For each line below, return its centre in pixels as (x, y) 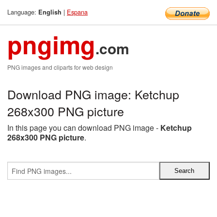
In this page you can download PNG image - (84, 128)
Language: (23, 12)
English (50, 12)
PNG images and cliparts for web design (60, 67)
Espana (77, 12)
